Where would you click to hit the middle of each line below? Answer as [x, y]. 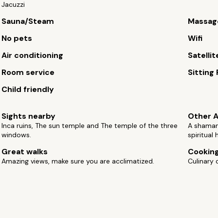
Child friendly [28, 89]
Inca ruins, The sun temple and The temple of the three [90, 126]
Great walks [25, 152]
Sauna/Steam [28, 21]
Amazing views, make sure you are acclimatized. [78, 161]
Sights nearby [29, 116]
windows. [17, 135]
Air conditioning [33, 55]
